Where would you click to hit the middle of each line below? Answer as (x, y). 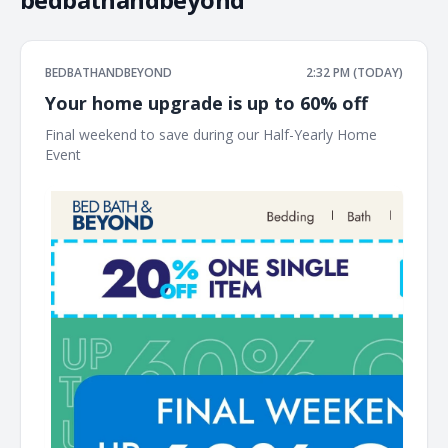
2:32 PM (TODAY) (354, 72)
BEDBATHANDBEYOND (108, 72)
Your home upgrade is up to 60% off (206, 103)
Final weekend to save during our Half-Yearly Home (211, 134)
